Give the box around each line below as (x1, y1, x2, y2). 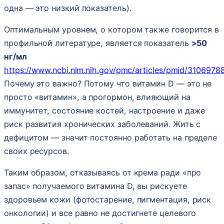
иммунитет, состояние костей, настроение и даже (4, 105, 205, 115)
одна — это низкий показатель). (4, 2, 131, 13)
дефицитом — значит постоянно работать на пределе (4, 132, 217, 142)
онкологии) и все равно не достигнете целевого (4, 208, 196, 218)
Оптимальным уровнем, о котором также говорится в (4, 24, 219, 34)
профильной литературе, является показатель (4, 37, 191, 48)
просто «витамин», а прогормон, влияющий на (4, 91, 190, 102)
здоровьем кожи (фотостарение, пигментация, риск (4, 194, 211, 205)
